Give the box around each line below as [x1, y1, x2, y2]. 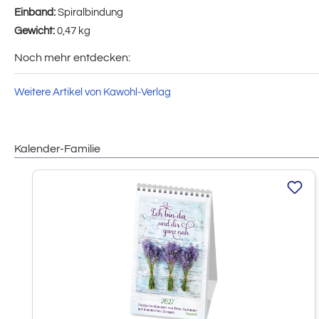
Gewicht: [14, 25, 57, 36]
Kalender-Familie [14, 142, 100, 155]
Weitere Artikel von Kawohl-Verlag [14, 86, 171, 98]
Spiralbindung [58, 6, 123, 18]
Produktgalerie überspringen [14, 170, 147, 182]
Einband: [14, 6, 58, 18]
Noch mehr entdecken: [14, 51, 130, 63]
